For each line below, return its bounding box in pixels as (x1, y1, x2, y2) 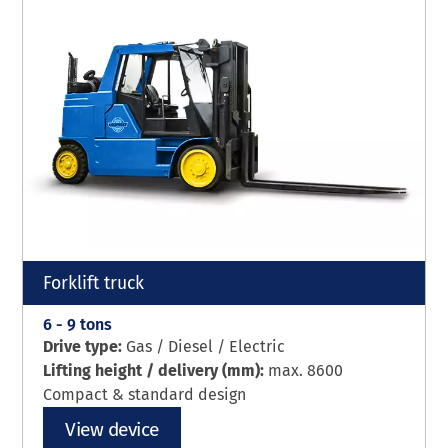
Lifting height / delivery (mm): (43, 361, 269, 381)
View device (65, 418, 159, 442)
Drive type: (43, 337, 127, 357)
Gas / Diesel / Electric (126, 337, 286, 357)
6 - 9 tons (43, 315, 113, 335)
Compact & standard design (43, 385, 247, 405)
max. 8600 (268, 361, 344, 381)
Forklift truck (43, 273, 145, 295)
